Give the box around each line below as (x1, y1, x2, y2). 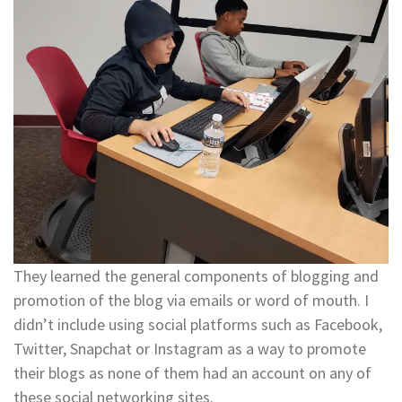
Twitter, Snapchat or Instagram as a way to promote (13, 338, 366, 360)
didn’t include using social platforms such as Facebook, (13, 314, 382, 336)
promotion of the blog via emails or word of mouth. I (13, 290, 369, 311)
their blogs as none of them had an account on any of (13, 363, 371, 384)
